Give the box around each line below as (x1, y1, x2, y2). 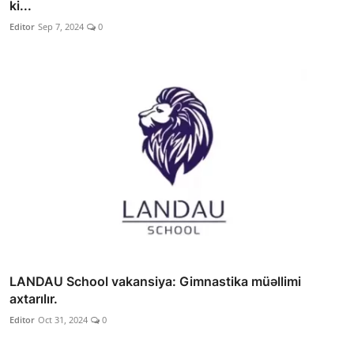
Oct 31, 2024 (38, 313, 88, 326)
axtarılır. (9, 290, 58, 307)
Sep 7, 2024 (38, 21, 84, 33)
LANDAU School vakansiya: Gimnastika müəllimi (9, 273, 301, 289)
